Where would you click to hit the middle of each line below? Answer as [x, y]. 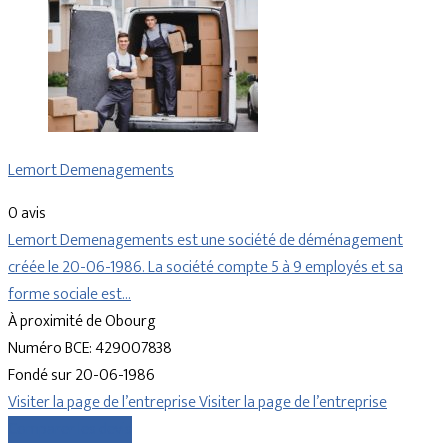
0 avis [27, 214]
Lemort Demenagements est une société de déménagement [205, 241]
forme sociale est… [69, 295]
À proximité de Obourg [82, 322]
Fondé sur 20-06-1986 [81, 376]
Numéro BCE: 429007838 [90, 349]
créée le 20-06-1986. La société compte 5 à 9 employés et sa [205, 268]
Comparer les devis [70, 430]
